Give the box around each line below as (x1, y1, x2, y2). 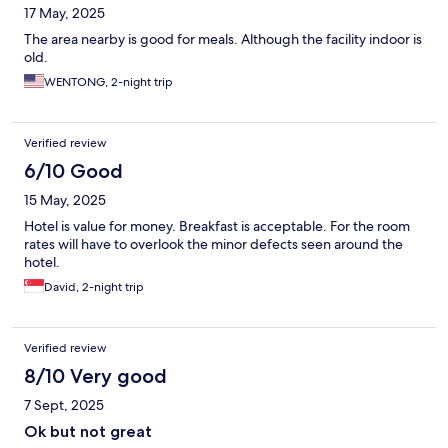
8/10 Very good (24, 364, 167, 389)
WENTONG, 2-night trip (44, 74, 173, 91)
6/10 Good (24, 159, 123, 184)
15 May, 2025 (24, 191, 106, 210)
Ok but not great (24, 422, 152, 442)
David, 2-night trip (44, 279, 144, 296)
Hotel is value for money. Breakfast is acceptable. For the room (24, 217, 410, 236)
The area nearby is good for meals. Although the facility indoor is (24, 30, 422, 49)
